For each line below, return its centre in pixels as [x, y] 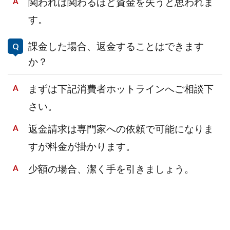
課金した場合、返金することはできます [116, 46]
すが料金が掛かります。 [82, 147]
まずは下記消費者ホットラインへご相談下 [121, 89]
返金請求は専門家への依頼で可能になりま [121, 129]
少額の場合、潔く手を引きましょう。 [111, 169]
